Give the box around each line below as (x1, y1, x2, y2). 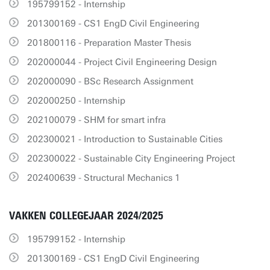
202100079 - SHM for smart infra (27, 115, 166, 125)
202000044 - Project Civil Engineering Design (27, 57, 217, 67)
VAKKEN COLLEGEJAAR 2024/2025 (9, 209, 163, 222)
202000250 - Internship (27, 95, 125, 106)
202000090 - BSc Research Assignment (27, 76, 193, 87)
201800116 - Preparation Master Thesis (27, 37, 191, 48)
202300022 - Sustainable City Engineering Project (27, 153, 235, 164)
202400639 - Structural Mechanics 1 (27, 172, 180, 183)
